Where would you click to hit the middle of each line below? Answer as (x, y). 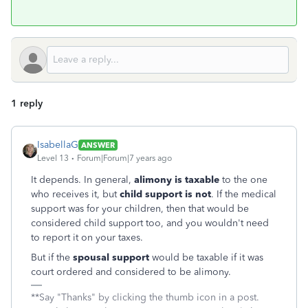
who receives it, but (75, 194)
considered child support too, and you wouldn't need (150, 223)
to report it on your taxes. (87, 238)
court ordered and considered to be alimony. (131, 272)
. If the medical (244, 194)
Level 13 (53, 158)
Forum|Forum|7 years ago (124, 158)
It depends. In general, (82, 180)
